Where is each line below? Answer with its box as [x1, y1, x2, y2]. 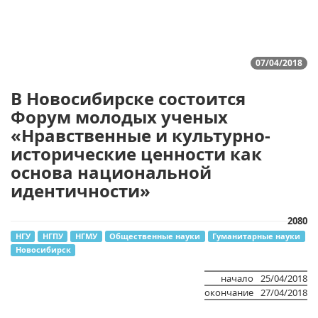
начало [221, 271, 253, 285]
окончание [204, 285, 253, 299]
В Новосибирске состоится [11, 87, 246, 110]
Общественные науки [109, 231, 201, 241]
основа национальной [11, 160, 212, 184]
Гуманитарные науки [212, 231, 301, 241]
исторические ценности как [11, 142, 262, 165]
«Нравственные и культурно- [11, 124, 270, 147]
